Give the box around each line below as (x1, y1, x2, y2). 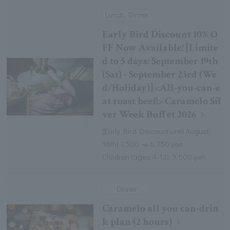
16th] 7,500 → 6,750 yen (102, 139, 183, 149)
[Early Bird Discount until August (102, 126, 209, 137)
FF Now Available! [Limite (102, 41, 219, 55)
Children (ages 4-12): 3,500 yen (102, 151, 206, 162)
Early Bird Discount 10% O (102, 28, 218, 42)
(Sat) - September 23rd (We (102, 68, 217, 82)
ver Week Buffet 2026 (102, 108, 197, 122)
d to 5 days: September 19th (102, 54, 219, 68)
